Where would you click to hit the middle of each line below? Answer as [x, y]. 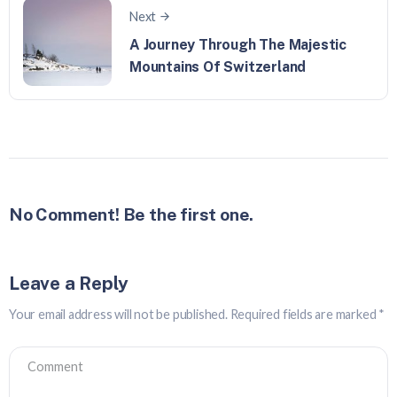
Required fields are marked [304, 314]
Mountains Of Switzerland [218, 66]
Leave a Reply [69, 283]
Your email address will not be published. [118, 314]
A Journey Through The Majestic [238, 44]
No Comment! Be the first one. [132, 214]
